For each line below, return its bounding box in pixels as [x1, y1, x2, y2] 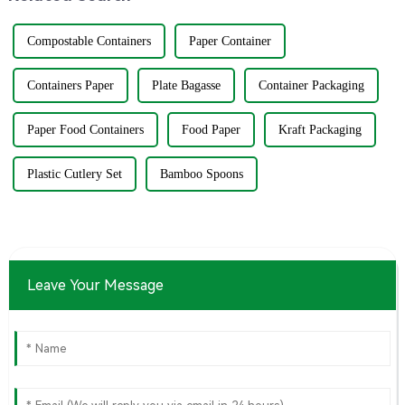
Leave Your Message [26, 277, 164, 295]
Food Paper [181, 123, 240, 137]
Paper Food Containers [26, 123, 144, 137]
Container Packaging [258, 79, 364, 93]
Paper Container [188, 34, 271, 49]
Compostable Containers [26, 34, 151, 49]
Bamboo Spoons [159, 167, 243, 182]
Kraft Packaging [278, 123, 362, 137]
